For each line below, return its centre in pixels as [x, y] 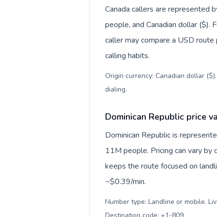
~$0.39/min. [125, 182]
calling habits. [127, 56]
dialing [115, 89]
